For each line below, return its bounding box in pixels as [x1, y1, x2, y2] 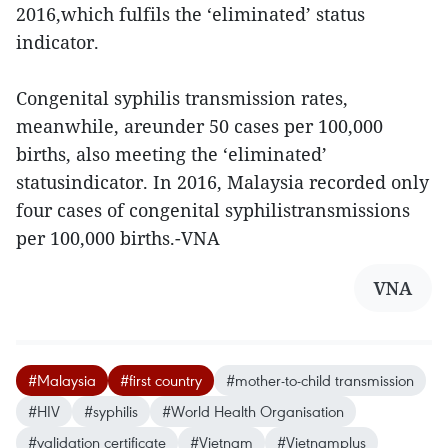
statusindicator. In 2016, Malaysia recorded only [16, 169, 429, 194]
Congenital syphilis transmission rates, [16, 85, 348, 110]
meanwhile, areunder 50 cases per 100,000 [16, 113, 383, 138]
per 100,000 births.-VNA [16, 225, 220, 250]
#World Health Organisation [162, 400, 344, 421]
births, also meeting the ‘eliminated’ [16, 141, 327, 166]
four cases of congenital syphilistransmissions [16, 197, 410, 222]
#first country [120, 369, 202, 390]
